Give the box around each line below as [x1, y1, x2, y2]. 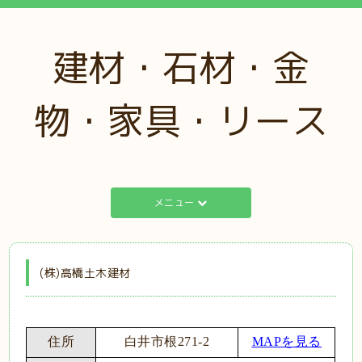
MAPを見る [251, 335, 322, 348]
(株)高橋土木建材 [40, 265, 131, 280]
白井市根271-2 [124, 335, 210, 348]
